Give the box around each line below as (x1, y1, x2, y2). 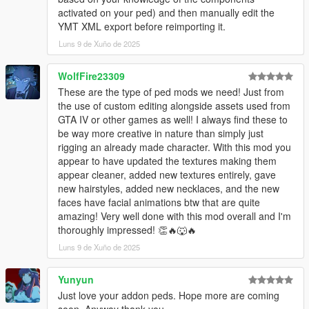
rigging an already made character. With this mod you (58, 140, 291, 154)
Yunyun (58, 272, 94, 287)
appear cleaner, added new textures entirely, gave (58, 168, 276, 182)
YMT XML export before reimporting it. (58, 19, 226, 34)
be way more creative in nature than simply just (58, 126, 263, 141)
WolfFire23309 (58, 69, 125, 83)
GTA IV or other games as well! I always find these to (58, 112, 288, 127)
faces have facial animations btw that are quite (58, 195, 260, 210)
